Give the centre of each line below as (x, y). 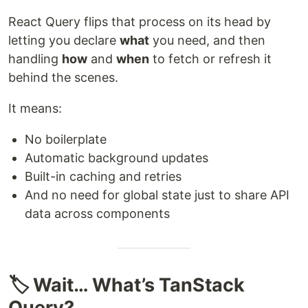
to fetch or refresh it (210, 59)
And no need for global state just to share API (157, 195)
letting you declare (64, 41)
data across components (97, 214)
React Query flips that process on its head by (140, 22)
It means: (35, 109)
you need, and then (207, 41)
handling (35, 59)
